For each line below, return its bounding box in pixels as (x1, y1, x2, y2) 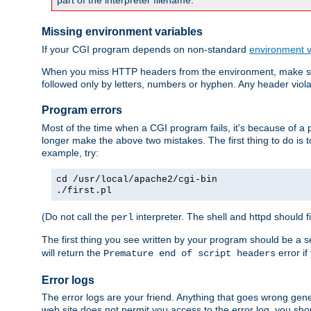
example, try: (42, 146, 99, 158)
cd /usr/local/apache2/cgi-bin (56, 174, 217, 185)
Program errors (42, 104, 122, 117)
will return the (42, 246, 103, 258)
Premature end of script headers (103, 247, 276, 259)
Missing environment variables (42, 26, 203, 38)
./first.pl (56, 185, 112, 196)
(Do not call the (42, 210, 111, 222)
